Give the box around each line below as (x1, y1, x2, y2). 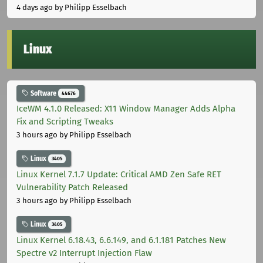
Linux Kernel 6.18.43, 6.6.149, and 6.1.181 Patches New (16, 234, 226, 245)
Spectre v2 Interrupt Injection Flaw (16, 247, 152, 258)
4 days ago (16, 2, 53, 12)
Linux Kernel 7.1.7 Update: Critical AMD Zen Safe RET (16, 169, 221, 180)
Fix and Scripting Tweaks (16, 116, 113, 127)
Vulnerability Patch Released (16, 182, 128, 193)
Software (29, 89, 58, 97)
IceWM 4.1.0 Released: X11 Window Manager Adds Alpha (16, 103, 235, 114)
